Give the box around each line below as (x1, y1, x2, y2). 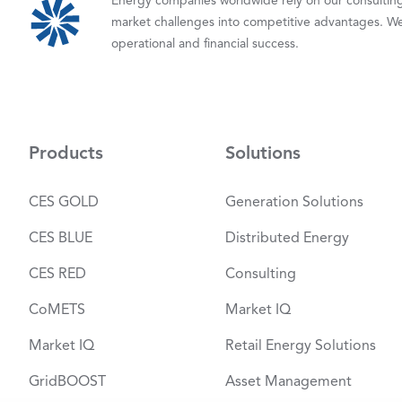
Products (29, 142, 103, 164)
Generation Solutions (224, 193, 363, 211)
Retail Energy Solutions (224, 336, 376, 354)
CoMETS (29, 301, 85, 319)
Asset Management (224, 372, 352, 390)
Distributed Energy (224, 229, 349, 247)
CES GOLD (29, 193, 99, 211)
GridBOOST (29, 372, 106, 390)
